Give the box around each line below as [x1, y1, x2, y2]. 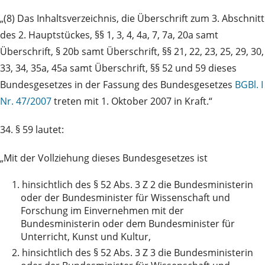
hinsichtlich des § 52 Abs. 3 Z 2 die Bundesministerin [22, 178, 253, 192]
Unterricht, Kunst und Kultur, [21, 230, 151, 244]
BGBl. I [235, 78, 263, 92]
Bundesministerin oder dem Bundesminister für [21, 217, 235, 231]
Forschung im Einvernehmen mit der [21, 204, 184, 218]
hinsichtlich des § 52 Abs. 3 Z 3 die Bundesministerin [22, 246, 253, 260]
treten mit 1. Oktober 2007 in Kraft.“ [51, 95, 212, 108]
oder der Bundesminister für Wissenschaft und [21, 191, 230, 205]
